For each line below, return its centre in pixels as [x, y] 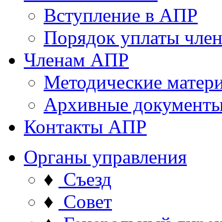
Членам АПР [76, 60]
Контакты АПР [85, 127]
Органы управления [105, 157]
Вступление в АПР [121, 15]
